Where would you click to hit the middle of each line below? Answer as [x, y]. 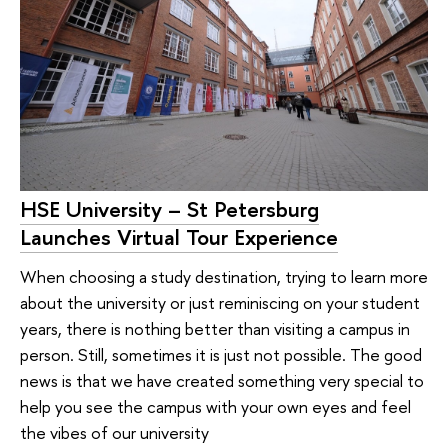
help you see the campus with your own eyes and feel [215, 407]
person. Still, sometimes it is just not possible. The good [221, 355]
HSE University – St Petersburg [169, 208]
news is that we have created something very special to [222, 381]
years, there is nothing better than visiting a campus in [215, 329]
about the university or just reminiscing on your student [220, 303]
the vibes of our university [114, 433]
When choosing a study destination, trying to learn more [224, 277]
